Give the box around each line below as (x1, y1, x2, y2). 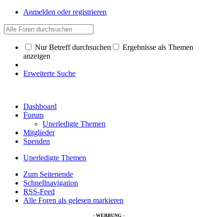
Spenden (23, 137, 50, 145)
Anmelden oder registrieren (23, 8, 107, 16)
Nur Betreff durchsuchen (33, 43, 111, 51)
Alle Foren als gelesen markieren (23, 196, 124, 204)
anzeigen (23, 52, 50, 60)
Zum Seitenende (23, 170, 73, 178)
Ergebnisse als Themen (121, 43, 193, 51)
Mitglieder (23, 128, 55, 137)
